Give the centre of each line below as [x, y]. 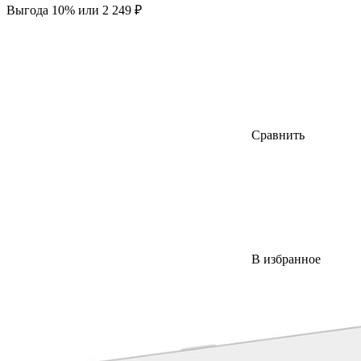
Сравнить [278, 135]
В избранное [286, 259]
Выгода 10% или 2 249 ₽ [74, 10]
